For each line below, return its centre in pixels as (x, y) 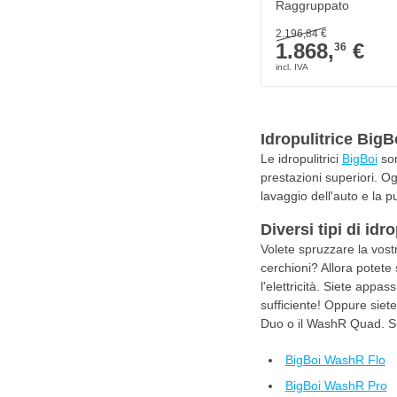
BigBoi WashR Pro (336, 385)
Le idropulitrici (301, 159)
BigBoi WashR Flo (335, 360)
